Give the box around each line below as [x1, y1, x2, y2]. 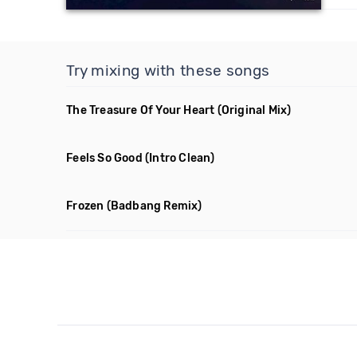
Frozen [66, 199, 104, 213]
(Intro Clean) [145, 151, 215, 165]
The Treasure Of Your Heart [66, 104, 215, 117]
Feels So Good [66, 151, 143, 165]
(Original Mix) [217, 104, 292, 117]
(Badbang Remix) [106, 199, 202, 213]
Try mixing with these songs [66, 61, 270, 80]
